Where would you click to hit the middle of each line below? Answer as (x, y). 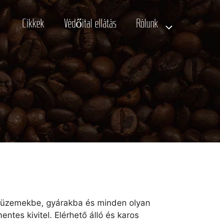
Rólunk (147, 24)
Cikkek (33, 24)
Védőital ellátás (90, 24)
